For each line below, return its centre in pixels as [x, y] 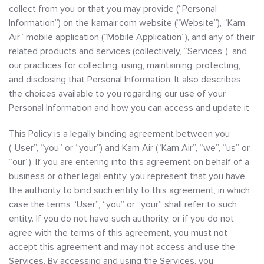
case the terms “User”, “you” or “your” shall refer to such [123, 204]
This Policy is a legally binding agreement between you [119, 134]
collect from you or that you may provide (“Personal [113, 9]
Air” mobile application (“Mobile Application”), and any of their [132, 37]
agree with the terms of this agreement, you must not [118, 233]
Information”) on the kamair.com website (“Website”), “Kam [127, 23]
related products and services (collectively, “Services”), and [128, 51]
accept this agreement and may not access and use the [122, 247]
